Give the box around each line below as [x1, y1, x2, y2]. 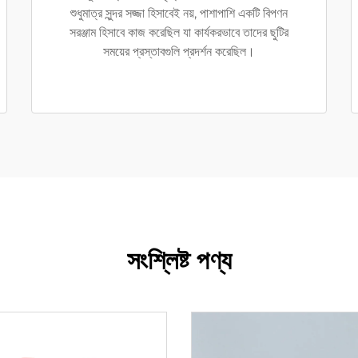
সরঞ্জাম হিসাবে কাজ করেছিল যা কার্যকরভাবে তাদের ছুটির [70, 25, 288, 41]
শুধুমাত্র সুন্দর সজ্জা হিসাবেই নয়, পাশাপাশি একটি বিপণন [70, 6, 288, 22]
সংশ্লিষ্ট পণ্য [126, 245, 232, 276]
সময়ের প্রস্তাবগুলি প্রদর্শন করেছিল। [103, 44, 255, 60]
